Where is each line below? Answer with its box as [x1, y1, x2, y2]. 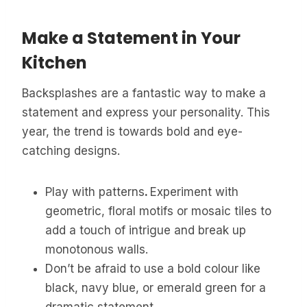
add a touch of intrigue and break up [45, 223, 246, 237]
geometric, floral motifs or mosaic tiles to [45, 204, 271, 218]
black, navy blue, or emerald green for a [45, 280, 266, 295]
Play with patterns [45, 184, 145, 199]
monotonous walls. [45, 242, 148, 256]
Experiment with [150, 184, 238, 199]
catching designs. [22, 143, 120, 158]
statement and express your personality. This [22, 105, 270, 119]
